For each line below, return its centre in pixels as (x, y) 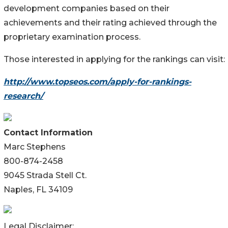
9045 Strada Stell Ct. (45, 175)
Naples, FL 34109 (38, 189)
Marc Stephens (35, 147)
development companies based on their (87, 8)
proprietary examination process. (72, 37)
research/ (23, 96)
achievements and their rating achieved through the (110, 22)
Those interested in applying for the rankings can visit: (114, 59)
